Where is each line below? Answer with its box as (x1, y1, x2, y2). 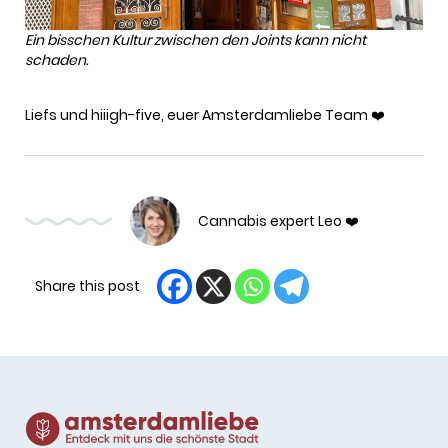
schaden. (25, 50, 88, 71)
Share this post (35, 276, 140, 297)
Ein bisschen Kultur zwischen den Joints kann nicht (25, 30, 366, 51)
